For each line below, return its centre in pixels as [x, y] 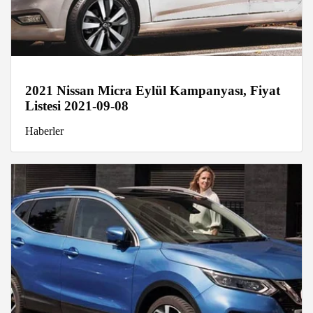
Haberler [44, 131]
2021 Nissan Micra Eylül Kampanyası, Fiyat [153, 90]
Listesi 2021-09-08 [77, 105]
